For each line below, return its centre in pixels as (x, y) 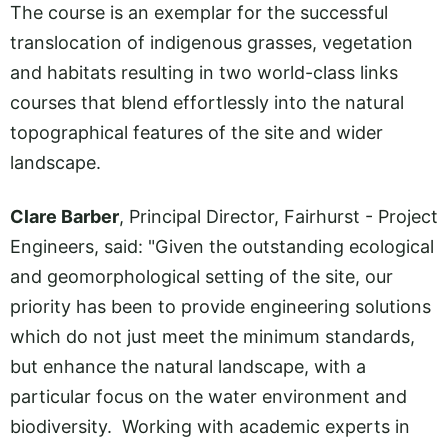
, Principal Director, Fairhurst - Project (278, 217)
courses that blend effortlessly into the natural (207, 102)
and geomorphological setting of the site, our (201, 277)
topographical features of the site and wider (196, 132)
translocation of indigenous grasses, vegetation (211, 42)
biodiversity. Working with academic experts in (210, 427)
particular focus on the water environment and (208, 397)
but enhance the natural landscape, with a (188, 367)
